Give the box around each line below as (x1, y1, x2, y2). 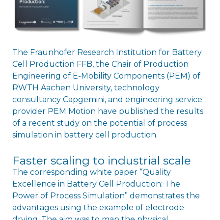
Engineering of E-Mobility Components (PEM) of (12, 71, 200, 81)
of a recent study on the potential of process (12, 118, 187, 128)
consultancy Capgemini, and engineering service (12, 95, 202, 105)
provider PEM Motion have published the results (12, 107, 203, 116)
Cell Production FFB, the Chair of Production (12, 59, 189, 69)
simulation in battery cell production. (12, 130, 158, 140)
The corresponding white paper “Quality (12, 167, 171, 177)
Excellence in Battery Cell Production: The (12, 179, 180, 189)
